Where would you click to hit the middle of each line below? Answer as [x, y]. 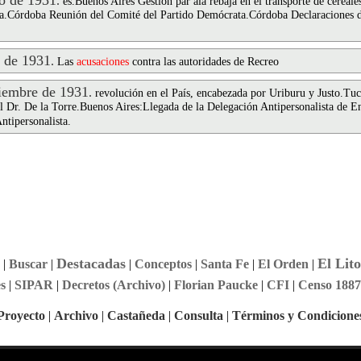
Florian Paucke [216, 285]
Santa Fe [224, 264]
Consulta [199, 315]
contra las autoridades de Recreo [204, 62]
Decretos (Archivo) [113, 285]
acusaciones [103, 62]
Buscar [28, 264]
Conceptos [163, 264]
